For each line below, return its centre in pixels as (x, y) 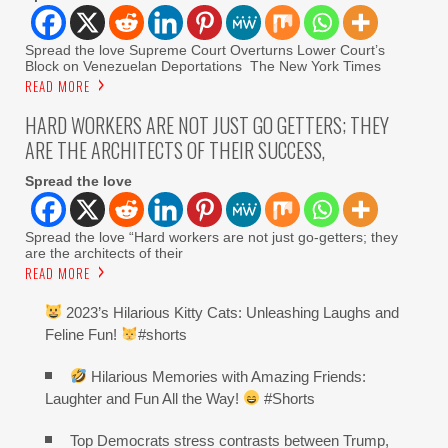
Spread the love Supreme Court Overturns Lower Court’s (205, 49)
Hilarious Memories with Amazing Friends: (227, 376)
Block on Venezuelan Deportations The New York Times (203, 65)
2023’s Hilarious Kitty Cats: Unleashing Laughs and (231, 312)
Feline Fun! (83, 334)
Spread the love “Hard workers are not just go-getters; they (211, 236)
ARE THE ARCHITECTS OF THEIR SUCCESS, (175, 149)
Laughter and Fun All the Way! (144, 398)
